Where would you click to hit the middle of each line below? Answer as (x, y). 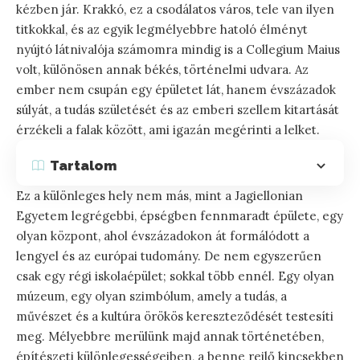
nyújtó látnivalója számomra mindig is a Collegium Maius (178, 50)
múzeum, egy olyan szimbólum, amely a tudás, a (151, 297)
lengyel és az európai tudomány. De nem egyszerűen (169, 256)
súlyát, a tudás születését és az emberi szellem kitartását (178, 110)
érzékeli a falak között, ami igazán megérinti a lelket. (168, 130)
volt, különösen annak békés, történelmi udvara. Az (162, 70)
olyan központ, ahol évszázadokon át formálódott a (163, 236)
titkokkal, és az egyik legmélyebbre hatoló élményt (162, 30)
